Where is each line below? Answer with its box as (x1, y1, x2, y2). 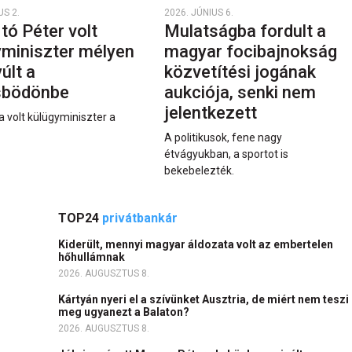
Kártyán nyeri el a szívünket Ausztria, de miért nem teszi (58, 293, 349, 306)
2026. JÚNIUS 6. (163, 7, 233, 19)
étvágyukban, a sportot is (163, 148, 288, 161)
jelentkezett (163, 103, 261, 123)
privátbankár (102, 211, 178, 226)
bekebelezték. (163, 164, 234, 178)
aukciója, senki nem (163, 82, 316, 103)
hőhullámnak (58, 251, 127, 264)
